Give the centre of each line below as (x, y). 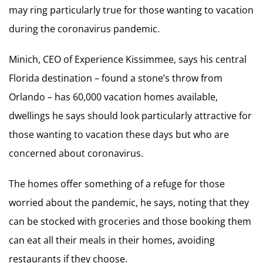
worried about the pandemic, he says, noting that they (129, 202)
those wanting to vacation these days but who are (119, 134)
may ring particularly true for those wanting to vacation (131, 10)
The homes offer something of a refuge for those (117, 183)
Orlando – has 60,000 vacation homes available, (113, 97)
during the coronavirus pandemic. (84, 28)
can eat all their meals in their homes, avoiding (112, 240)
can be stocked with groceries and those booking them (130, 221)
